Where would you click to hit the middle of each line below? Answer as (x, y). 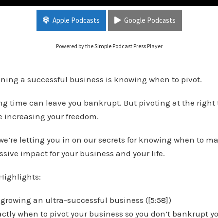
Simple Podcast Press (120, 46)
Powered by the (75, 46)
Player (154, 46)
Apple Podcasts (76, 20)
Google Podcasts (150, 20)
